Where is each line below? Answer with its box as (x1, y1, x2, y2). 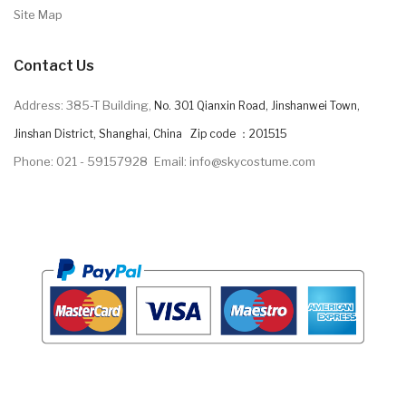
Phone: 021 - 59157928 (14, 153, 148, 169)
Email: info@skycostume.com (154, 153, 315, 169)
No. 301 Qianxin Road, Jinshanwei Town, (154, 98, 360, 112)
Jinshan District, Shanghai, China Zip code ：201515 (14, 126, 287, 140)
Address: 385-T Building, (14, 97, 154, 112)
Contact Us (14, 56, 94, 74)
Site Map (14, 6, 63, 22)
